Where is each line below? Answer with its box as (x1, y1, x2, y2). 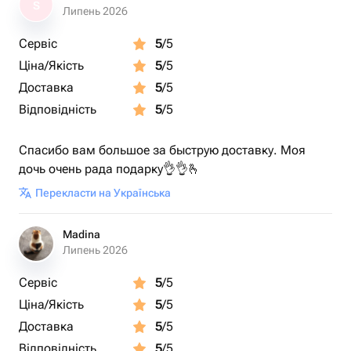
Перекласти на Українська (35, 186, 171, 199)
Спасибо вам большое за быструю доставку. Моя (19, 143, 306, 157)
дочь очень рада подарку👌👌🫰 (19, 161, 201, 176)
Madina (63, 228, 100, 241)
